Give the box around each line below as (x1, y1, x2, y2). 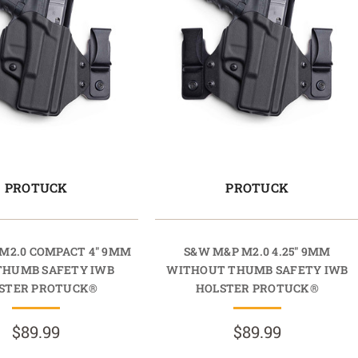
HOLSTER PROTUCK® (195, 280, 319, 296)
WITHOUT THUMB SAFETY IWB (166, 261, 348, 277)
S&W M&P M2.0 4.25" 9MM (184, 243, 331, 259)
